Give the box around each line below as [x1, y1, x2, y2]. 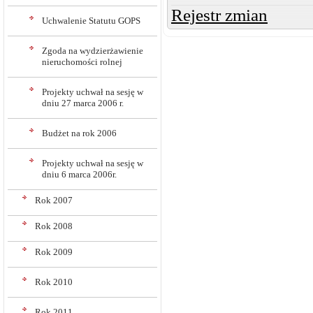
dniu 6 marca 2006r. [42, 169, 117, 180]
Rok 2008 [35, 221, 73, 231]
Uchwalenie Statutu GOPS [42, 15, 140, 26]
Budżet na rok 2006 [42, 128, 117, 138]
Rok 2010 [35, 277, 73, 287]
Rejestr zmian [171, 6, 268, 25]
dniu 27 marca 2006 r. [42, 98, 124, 108]
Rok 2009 [35, 247, 73, 257]
